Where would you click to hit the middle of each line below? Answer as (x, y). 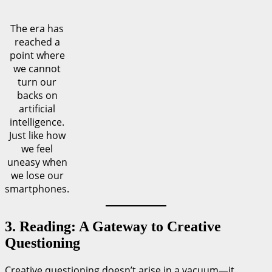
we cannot (37, 69)
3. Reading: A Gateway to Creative (113, 227)
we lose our (37, 176)
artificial (37, 109)
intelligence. (37, 122)
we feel (37, 149)
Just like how (37, 136)
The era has (37, 29)
